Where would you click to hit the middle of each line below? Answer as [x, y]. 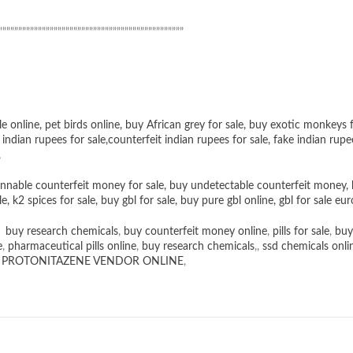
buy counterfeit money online [195, 232]
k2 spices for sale [54, 201]
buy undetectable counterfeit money [258, 186]
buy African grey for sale [184, 126]
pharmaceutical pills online [72, 247]
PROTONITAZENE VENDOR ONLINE [93, 262]
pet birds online [82, 126]
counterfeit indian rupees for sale [188, 141]
